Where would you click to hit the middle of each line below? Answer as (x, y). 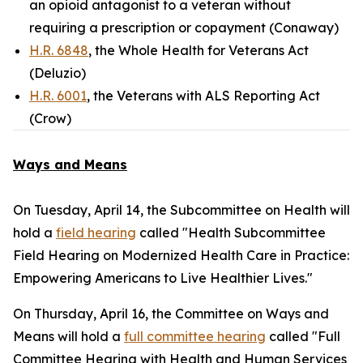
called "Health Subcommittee (231, 233)
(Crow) (50, 118)
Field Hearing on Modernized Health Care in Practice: (181, 255)
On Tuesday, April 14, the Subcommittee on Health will (181, 210)
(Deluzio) (58, 73)
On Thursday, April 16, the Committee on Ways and (171, 314)
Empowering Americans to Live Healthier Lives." (163, 278)
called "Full (303, 336)
